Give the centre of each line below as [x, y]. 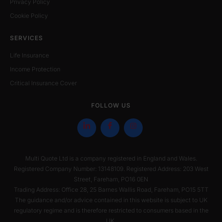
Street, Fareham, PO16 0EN [111, 179]
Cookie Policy [29, 16]
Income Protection [35, 69]
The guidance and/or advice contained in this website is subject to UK [111, 200]
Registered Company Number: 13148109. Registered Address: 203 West [111, 169]
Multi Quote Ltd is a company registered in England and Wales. [111, 158]
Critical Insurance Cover [43, 83]
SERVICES [27, 38]
